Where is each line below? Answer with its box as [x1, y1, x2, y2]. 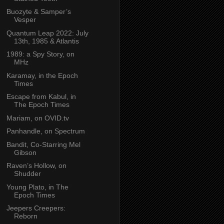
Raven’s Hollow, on [6, 161, 66, 170]
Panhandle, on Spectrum [6, 127, 85, 135]
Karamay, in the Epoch [6, 71, 78, 79]
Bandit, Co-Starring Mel [6, 140, 80, 148]
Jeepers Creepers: [6, 204, 65, 212]
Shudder [13, 169, 41, 178]
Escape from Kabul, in [6, 92, 76, 101]
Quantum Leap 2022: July [6, 28, 88, 37]
